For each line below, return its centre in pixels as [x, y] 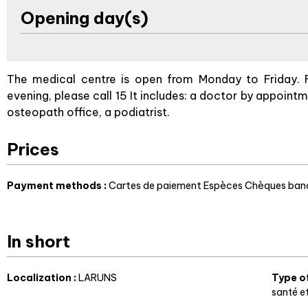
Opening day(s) [85, 18]
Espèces [223, 186]
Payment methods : [58, 186]
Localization [40, 278]
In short [38, 241]
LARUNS [98, 278]
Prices [33, 149]
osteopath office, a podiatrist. [88, 112]
